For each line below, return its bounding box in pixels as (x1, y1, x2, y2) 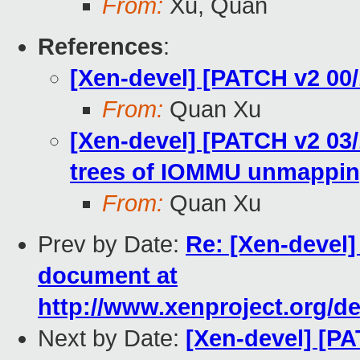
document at (38, 263, 178, 289)
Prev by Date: (38, 231, 186, 258)
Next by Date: (38, 325, 186, 352)
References (38, 34, 163, 60)
